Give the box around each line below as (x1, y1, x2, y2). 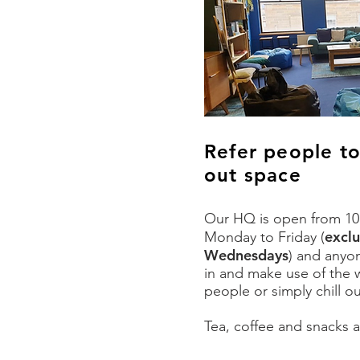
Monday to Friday (204, 228, 321, 246)
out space (204, 163, 301, 186)
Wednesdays (204, 246, 288, 264)
